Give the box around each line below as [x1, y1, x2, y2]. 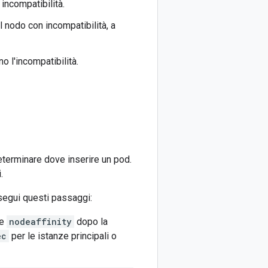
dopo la [74, 216, 108, 227]
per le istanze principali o [9, 230, 117, 242]
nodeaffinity [9, 216, 72, 227]
